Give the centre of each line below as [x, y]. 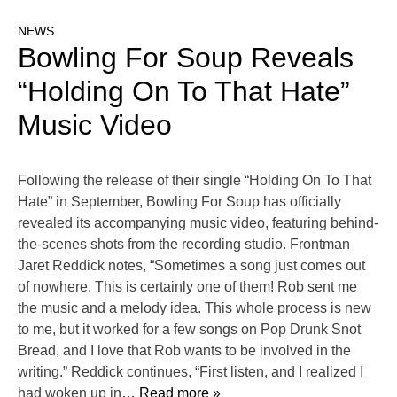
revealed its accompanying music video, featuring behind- [198, 223]
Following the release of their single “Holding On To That [195, 181]
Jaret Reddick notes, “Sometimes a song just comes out [191, 266]
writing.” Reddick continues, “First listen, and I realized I [191, 372]
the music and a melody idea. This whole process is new [195, 308]
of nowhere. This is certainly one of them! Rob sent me [187, 287]
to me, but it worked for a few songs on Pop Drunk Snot [189, 330]
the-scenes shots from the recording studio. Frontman [184, 245]
